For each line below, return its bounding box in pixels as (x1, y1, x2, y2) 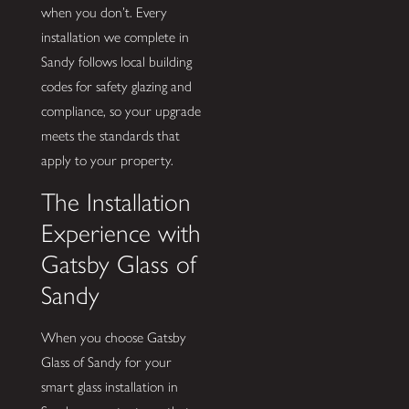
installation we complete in (40, 28, 189, 47)
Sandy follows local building (40, 53, 192, 71)
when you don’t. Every (40, 4, 167, 22)
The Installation (40, 186, 191, 217)
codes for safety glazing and (40, 78, 192, 96)
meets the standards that (40, 127, 180, 145)
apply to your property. (40, 152, 173, 170)
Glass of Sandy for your (40, 353, 172, 372)
